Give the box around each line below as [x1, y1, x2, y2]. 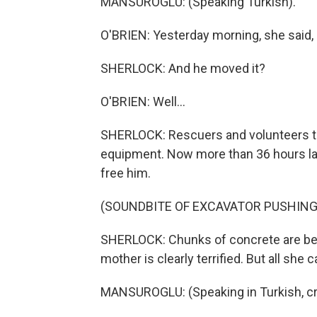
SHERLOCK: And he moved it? [100, 61, 265, 76]
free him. [100, 166, 151, 180]
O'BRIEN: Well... [100, 94, 185, 109]
